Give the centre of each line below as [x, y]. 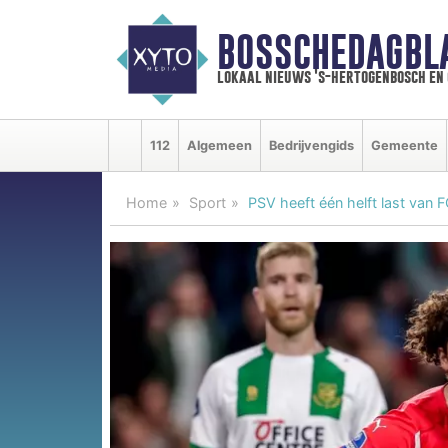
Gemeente [404, 145]
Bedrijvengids [311, 145]
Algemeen [219, 145]
